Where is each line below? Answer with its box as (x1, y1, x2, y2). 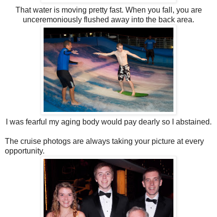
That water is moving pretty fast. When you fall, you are (15, 6, 202, 15)
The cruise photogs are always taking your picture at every (5, 137, 204, 146)
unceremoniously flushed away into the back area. (23, 15, 194, 24)
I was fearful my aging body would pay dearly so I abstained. (5, 118, 212, 126)
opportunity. (5, 147, 45, 155)
